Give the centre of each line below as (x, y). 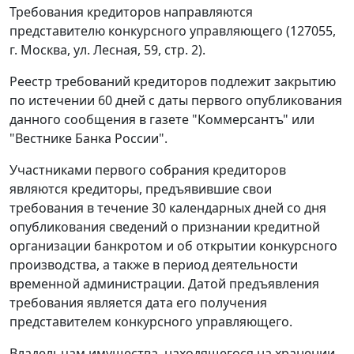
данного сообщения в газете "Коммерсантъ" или (162, 120)
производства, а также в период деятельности (154, 265)
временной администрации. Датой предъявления (164, 284)
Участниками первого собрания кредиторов (148, 170)
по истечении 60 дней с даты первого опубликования (176, 101)
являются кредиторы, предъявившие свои (141, 189)
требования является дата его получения (138, 303)
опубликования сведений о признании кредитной (165, 227)
